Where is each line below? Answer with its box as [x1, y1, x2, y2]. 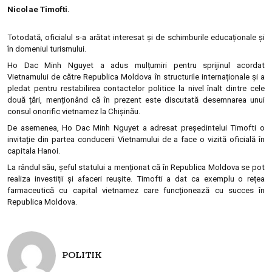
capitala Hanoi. [7, 146, 60, 155]
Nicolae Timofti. [7, 5, 70, 14]
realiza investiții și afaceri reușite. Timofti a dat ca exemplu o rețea [7, 174, 265, 183]
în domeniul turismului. [7, 44, 86, 53]
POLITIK [62, 248, 102, 260]
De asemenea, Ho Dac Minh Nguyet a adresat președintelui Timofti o [7, 123, 265, 132]
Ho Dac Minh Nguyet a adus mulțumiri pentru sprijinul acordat [7, 61, 265, 70]
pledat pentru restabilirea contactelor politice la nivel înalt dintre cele [7, 84, 265, 93]
